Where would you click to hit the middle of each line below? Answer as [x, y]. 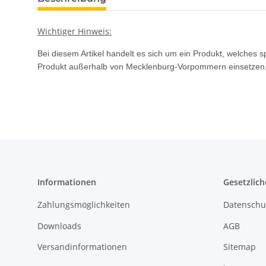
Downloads [59, 226]
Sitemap [239, 247]
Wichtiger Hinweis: [75, 31]
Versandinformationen [82, 247]
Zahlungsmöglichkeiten [84, 205]
